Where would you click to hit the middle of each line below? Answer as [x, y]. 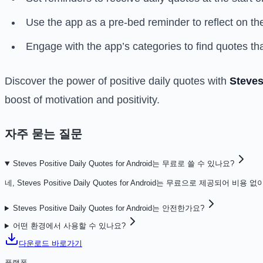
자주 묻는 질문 [43, 134]
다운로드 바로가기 [50, 244]
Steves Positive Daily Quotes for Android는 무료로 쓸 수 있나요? [123, 164]
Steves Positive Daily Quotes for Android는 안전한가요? [108, 208]
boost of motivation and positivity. [82, 100]
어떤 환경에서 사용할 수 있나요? [69, 226]
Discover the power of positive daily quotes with [117, 81]
